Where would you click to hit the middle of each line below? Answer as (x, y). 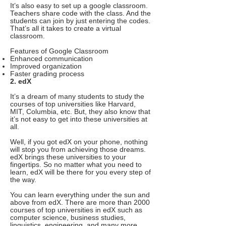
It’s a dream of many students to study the (77, 97)
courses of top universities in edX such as (76, 210)
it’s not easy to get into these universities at (79, 119)
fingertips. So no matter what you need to (76, 165)
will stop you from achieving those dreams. (78, 150)
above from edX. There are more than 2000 (80, 203)
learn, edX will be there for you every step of (80, 172)
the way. (23, 180)
